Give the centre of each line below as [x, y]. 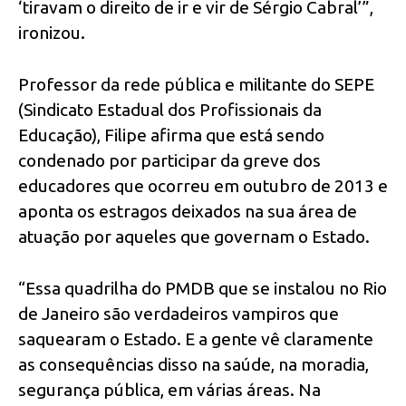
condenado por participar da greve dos [169, 160]
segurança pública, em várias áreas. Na [169, 389]
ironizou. [52, 32]
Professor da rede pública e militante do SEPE [196, 84]
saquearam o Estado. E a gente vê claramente [196, 338]
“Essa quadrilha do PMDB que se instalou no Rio [203, 288]
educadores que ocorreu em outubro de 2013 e [203, 185]
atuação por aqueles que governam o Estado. [194, 236]
